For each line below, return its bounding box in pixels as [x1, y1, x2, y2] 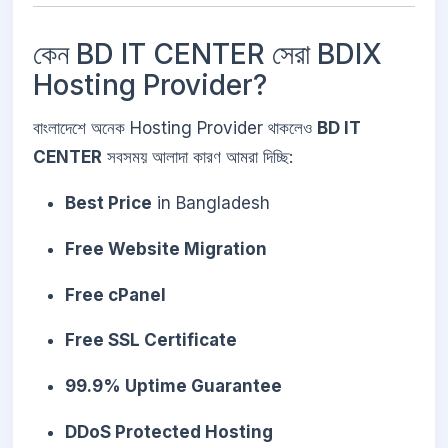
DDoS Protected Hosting [65, 421, 273, 442]
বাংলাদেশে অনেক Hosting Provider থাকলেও [33, 118, 317, 139]
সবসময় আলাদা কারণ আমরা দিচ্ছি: [102, 147, 293, 168]
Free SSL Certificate [65, 330, 237, 351]
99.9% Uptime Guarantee [65, 376, 282, 397]
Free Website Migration [65, 238, 267, 259]
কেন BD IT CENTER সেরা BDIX [33, 36, 382, 71]
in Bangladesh [152, 192, 270, 213]
